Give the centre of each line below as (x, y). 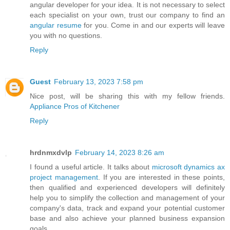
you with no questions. (66, 36)
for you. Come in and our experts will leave (153, 25)
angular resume (56, 25)
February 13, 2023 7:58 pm (99, 82)
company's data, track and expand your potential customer (127, 208)
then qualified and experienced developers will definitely (127, 188)
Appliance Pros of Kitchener (75, 107)
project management (64, 177)
